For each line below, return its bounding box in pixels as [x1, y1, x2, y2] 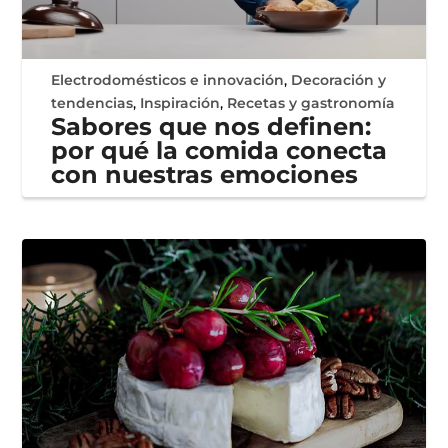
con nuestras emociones [51, 159, 359, 189]
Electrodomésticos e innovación [51, 70, 285, 89]
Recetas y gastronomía [227, 93, 396, 112]
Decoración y [291, 70, 387, 89]
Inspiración [140, 93, 221, 112]
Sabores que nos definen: [51, 111, 372, 141]
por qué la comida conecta [51, 135, 388, 165]
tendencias [51, 93, 134, 112]
